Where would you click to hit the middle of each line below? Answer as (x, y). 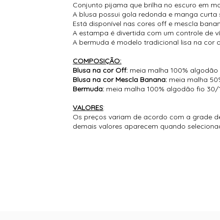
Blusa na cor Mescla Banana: (120, 80)
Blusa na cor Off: (101, 70)
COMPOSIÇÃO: (97, 61)
